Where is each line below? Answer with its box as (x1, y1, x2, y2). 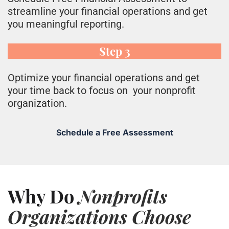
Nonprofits (78, 184, 167, 209)
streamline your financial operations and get (8, 5, 208, 18)
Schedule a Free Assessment (56, 127, 173, 138)
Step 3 (99, 43, 130, 59)
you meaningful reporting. (8, 18, 124, 31)
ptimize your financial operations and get (15, 72, 200, 84)
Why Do (8, 184, 78, 209)
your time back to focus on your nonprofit (8, 84, 196, 97)
